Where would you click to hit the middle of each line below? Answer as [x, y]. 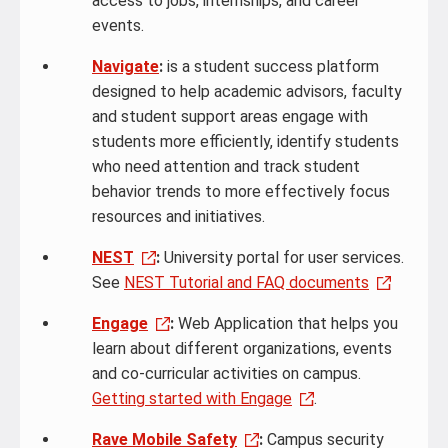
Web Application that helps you [286, 323]
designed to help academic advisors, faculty [247, 91]
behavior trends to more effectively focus [241, 191]
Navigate [125, 66]
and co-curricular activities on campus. [226, 373]
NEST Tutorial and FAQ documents [246, 282]
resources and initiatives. [178, 216]
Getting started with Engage [192, 398]
